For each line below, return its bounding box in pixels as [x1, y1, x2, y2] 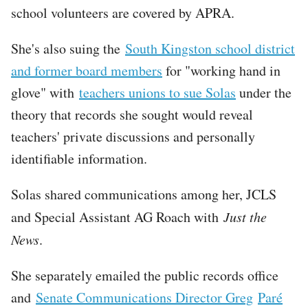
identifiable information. [11, 148, 147, 168]
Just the [223, 207, 267, 225]
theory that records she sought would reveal [11, 104, 253, 124]
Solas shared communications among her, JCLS [11, 184, 276, 203]
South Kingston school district [125, 38, 295, 58]
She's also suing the [11, 38, 125, 58]
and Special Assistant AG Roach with [11, 207, 223, 226]
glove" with [11, 82, 79, 102]
